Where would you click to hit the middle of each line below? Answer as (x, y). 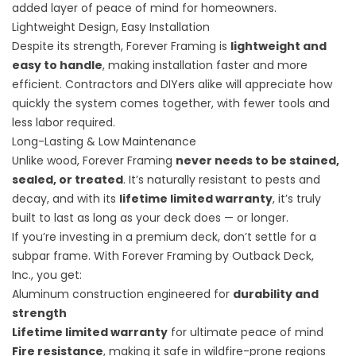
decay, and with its (66, 199)
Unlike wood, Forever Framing (94, 161)
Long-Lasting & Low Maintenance (104, 142)
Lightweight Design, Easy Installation (111, 27)
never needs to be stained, (257, 161)
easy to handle (57, 66)
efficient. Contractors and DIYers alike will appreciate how (172, 85)
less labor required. (64, 123)
